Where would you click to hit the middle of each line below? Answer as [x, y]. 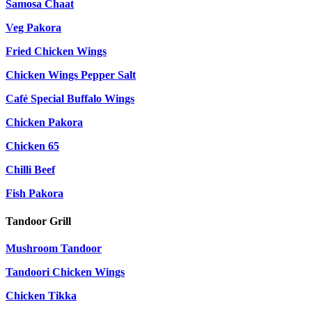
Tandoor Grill [38, 221]
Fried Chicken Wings [56, 52]
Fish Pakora [34, 194]
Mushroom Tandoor [54, 248]
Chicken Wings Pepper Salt [71, 75]
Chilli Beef [30, 170]
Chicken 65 [32, 146]
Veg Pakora [33, 28]
